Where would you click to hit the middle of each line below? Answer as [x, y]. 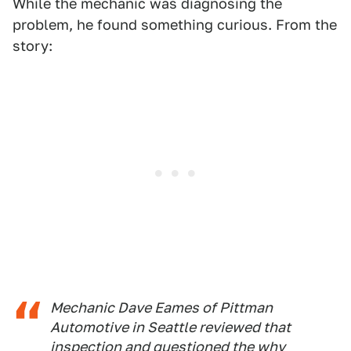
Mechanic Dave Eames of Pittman [161, 308]
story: [33, 46]
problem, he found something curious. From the [175, 25]
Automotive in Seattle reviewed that [170, 327]
